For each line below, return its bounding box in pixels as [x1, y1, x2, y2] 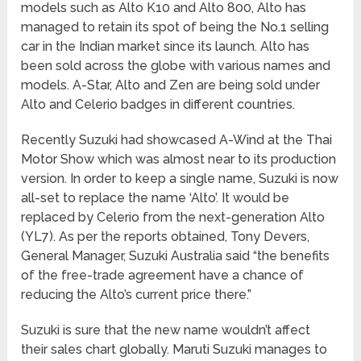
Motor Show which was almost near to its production [21, 151, 337, 168]
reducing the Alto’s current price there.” [21, 287, 252, 303]
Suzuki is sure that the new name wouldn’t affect [21, 322, 311, 338]
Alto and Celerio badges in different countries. [21, 97, 296, 113]
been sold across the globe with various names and [21, 58, 331, 74]
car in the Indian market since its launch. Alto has [21, 39, 310, 55]
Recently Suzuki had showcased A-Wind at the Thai [21, 132, 333, 148]
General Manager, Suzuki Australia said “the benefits [21, 248, 330, 264]
